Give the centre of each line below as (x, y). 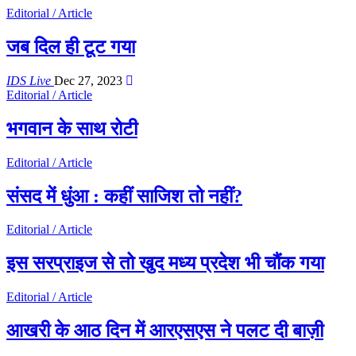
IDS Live (30, 80)
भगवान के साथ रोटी (72, 128)
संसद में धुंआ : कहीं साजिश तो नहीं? (124, 196)
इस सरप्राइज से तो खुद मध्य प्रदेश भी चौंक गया (165, 263)
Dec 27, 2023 (88, 80)
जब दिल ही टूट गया (71, 46)
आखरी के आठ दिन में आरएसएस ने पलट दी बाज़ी (165, 331)
